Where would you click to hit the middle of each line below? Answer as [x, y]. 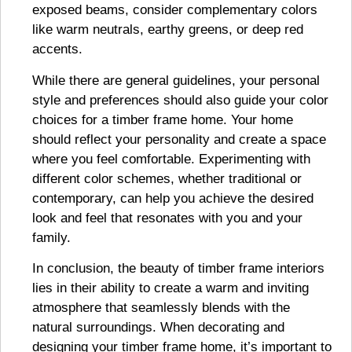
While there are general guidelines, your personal [176, 80]
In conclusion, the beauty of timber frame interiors [178, 268]
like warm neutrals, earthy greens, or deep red [168, 30]
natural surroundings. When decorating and [158, 327]
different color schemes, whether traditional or [167, 178]
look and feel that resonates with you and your [167, 218]
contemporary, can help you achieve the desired [173, 198]
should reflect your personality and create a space [179, 139]
